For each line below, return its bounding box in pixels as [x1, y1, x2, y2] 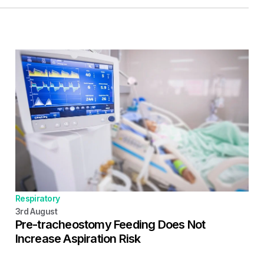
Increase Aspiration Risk [15, 231, 141, 246]
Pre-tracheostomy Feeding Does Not [15, 217, 206, 232]
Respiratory [15, 193, 60, 203]
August [30, 206, 58, 216]
